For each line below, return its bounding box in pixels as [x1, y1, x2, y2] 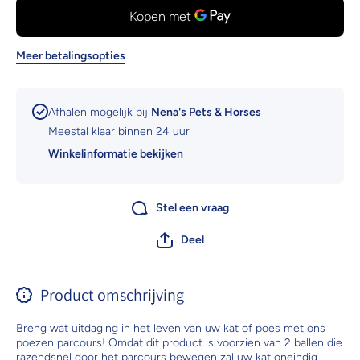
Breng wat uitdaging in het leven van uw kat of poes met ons [16, 321, 325, 335]
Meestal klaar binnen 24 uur [48, 124, 190, 138]
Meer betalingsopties [16, 48, 125, 63]
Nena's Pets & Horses [151, 104, 261, 119]
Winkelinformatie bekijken [48, 146, 183, 161]
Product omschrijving [40, 284, 184, 305]
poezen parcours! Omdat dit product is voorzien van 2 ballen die [16, 335, 342, 350]
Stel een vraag [155, 200, 229, 215]
